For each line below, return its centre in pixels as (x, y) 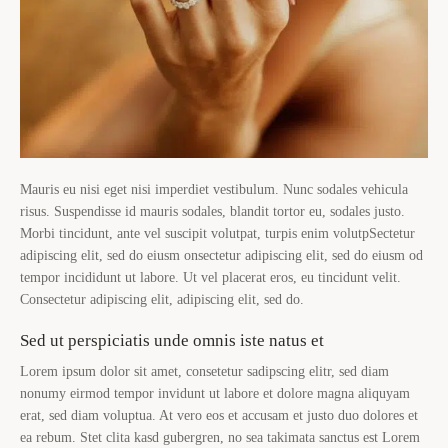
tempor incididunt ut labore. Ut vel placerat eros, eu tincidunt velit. (210, 278)
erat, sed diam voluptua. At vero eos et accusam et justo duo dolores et (219, 416)
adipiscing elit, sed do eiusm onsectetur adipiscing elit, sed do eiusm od (221, 256)
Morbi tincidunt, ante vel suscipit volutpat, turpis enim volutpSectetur (217, 234)
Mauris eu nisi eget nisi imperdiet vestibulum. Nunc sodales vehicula (214, 190)
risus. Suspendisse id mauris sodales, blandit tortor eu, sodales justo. (212, 212)
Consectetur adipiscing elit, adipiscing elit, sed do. (162, 300)
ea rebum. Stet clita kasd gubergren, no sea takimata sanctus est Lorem (220, 438)
